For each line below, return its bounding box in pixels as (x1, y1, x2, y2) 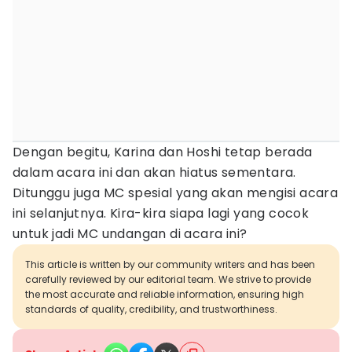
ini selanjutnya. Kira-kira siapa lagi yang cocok (13, 204, 310, 222)
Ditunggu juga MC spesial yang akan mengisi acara (13, 184, 339, 202)
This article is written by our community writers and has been (25, 258, 315, 271)
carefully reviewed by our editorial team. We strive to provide (25, 273, 311, 286)
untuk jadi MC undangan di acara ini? (13, 225, 247, 243)
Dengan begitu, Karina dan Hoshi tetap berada (13, 143, 313, 161)
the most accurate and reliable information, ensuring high (25, 288, 304, 301)
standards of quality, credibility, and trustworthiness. (25, 302, 277, 316)
